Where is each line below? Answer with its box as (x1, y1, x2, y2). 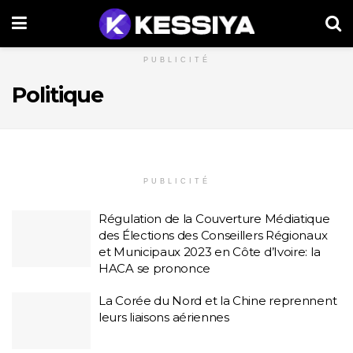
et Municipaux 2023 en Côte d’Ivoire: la (98, 244, 321, 259)
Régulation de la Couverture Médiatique (98, 211, 330, 226)
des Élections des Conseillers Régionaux (98, 228, 328, 243)
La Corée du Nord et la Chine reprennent (98, 293, 337, 308)
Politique (12, 82, 104, 108)
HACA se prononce (98, 261, 211, 276)
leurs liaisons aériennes (98, 310, 229, 325)
